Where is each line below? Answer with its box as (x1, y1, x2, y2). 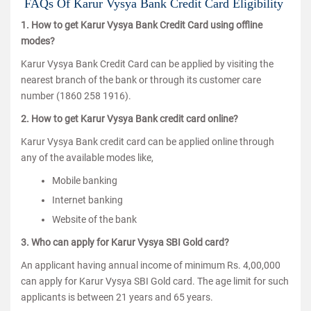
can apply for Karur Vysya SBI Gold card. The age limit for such (21, 276, 289, 287)
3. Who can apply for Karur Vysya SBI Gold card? (21, 237, 229, 248)
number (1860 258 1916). (21, 90, 131, 101)
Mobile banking (52, 175, 117, 186)
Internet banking (52, 194, 123, 205)
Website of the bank (52, 214, 137, 225)
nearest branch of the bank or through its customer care (21, 74, 261, 85)
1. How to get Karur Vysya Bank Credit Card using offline (21, 19, 262, 31)
